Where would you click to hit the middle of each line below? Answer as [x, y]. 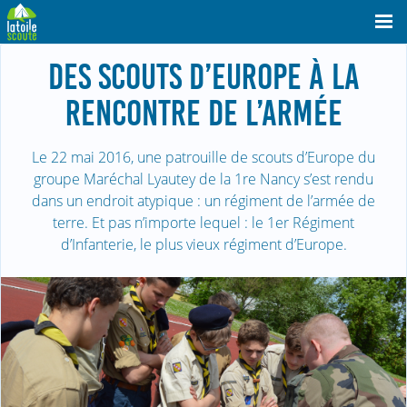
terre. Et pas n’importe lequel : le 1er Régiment [203, 223]
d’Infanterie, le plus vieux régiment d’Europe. [203, 244]
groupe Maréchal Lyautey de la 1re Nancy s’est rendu [203, 179]
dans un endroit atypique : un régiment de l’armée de [203, 201]
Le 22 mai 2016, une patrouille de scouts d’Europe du [203, 157]
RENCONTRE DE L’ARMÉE [203, 114]
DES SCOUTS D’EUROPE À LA [203, 77]
